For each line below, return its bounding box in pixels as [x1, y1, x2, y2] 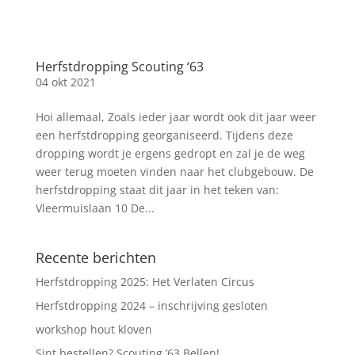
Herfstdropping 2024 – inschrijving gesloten [35, 298, 268, 314]
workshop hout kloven [35, 322, 152, 338]
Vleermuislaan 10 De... [35, 200, 155, 216]
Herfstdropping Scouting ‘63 [35, 58, 204, 76]
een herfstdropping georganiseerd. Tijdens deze [35, 128, 293, 143]
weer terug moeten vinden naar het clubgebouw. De [35, 164, 314, 180]
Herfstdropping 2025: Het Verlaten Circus [35, 274, 254, 290]
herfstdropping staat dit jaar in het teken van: [35, 182, 279, 198]
